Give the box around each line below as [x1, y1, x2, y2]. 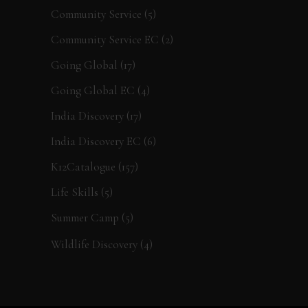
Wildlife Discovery [50, 236, 137, 252]
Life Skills [50, 185, 98, 199]
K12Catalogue [50, 159, 115, 174]
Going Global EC [50, 83, 135, 98]
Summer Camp [50, 210, 119, 225]
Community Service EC [50, 32, 159, 47]
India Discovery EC [50, 134, 141, 148]
